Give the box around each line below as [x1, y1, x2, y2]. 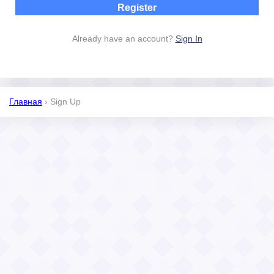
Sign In [175, 34, 202, 44]
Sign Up [50, 96, 81, 106]
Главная [9, 96, 42, 106]
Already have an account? [72, 34, 176, 44]
